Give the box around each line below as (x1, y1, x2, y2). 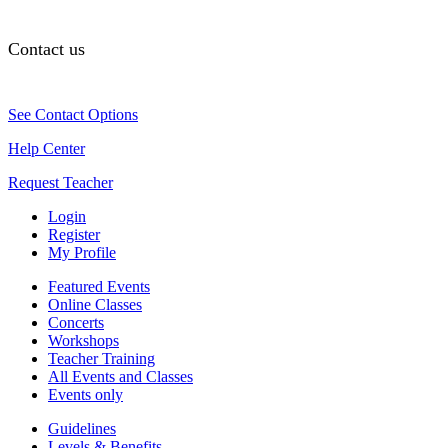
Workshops (48, 331, 119, 349)
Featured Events (48, 277, 150, 295)
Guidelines (48, 419, 116, 437)
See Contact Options (8, 105, 138, 123)
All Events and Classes (48, 367, 193, 385)
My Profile (48, 243, 116, 261)
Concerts (48, 313, 104, 331)
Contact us (8, 38, 85, 59)
